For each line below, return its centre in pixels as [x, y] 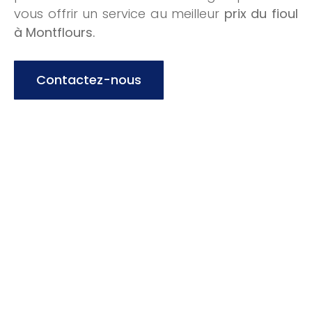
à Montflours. [54, 32]
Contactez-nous [89, 79]
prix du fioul [261, 13]
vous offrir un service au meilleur [119, 13]
